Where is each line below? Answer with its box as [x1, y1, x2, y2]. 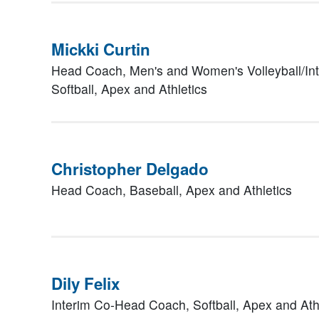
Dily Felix [51, 272, 120, 295]
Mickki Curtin [51, 38, 150, 61]
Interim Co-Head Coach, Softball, [51, 296, 243, 313]
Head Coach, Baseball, [51, 181, 186, 199]
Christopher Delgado [51, 157, 209, 180]
